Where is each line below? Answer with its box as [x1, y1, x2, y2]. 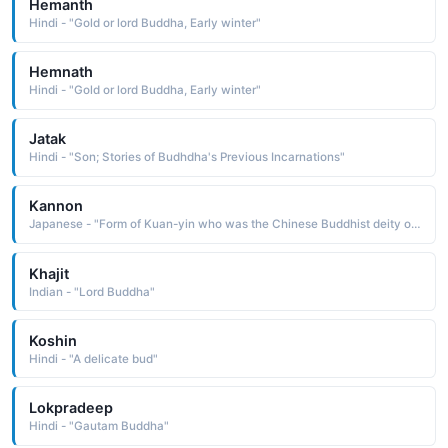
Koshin [28, 331, 77, 349]
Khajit [28, 264, 69, 282]
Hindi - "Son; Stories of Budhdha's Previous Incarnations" [28, 150, 345, 165]
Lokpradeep [28, 399, 113, 417]
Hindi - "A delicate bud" [28, 351, 158, 366]
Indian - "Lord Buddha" [28, 284, 155, 299]
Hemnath [28, 63, 93, 81]
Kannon [28, 197, 83, 215]
